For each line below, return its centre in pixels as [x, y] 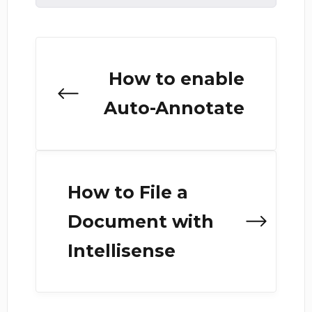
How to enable [176, 79]
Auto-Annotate [174, 108]
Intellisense [122, 250]
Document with [141, 221]
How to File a [128, 192]
